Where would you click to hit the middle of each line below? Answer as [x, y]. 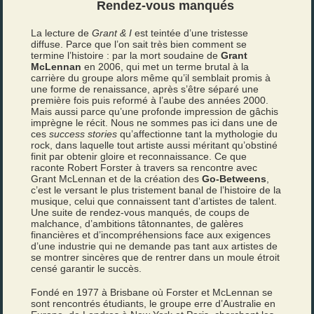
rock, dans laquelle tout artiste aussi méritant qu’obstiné [155, 145]
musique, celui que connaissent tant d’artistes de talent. [154, 201]
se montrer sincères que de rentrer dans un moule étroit [156, 257]
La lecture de [62, 33]
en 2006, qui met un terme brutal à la [165, 67]
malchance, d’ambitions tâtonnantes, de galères [137, 224]
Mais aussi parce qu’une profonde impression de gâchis [155, 111]
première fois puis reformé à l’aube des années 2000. [150, 100]
